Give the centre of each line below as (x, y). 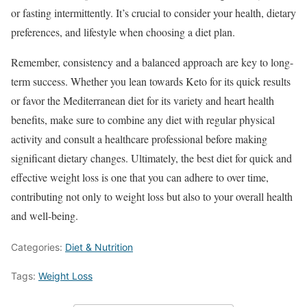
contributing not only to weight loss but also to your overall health (152, 196)
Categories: (38, 247)
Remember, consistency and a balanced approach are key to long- (152, 62)
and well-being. (45, 215)
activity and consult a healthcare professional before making (139, 138)
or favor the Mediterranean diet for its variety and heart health (143, 100)
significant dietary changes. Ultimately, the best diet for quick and (151, 158)
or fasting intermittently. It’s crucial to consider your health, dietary (153, 12)
